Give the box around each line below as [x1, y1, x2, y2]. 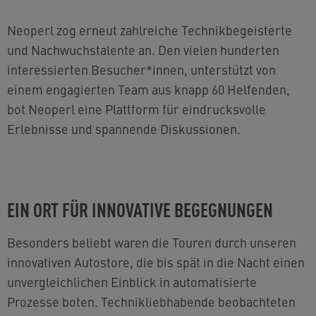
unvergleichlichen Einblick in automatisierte [7, 273, 257, 291]
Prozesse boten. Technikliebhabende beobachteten [7, 293, 296, 310]
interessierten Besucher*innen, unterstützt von [7, 61, 276, 78]
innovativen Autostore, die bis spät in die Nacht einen [7, 253, 305, 271]
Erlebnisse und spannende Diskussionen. [7, 120, 241, 138]
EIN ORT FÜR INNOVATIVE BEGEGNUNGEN [7, 196, 273, 221]
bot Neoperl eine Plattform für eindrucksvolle [7, 100, 266, 118]
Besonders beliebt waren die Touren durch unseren [7, 233, 296, 251]
